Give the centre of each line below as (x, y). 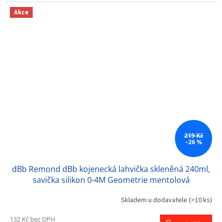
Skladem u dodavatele (155, 200)
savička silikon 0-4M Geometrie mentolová (111, 180)
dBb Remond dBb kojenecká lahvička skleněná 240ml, (111, 169)
